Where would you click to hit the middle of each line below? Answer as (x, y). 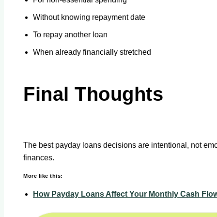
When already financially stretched (92, 52)
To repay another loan (70, 34)
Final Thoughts (93, 94)
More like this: (43, 176)
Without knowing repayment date (89, 17)
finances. (39, 157)
